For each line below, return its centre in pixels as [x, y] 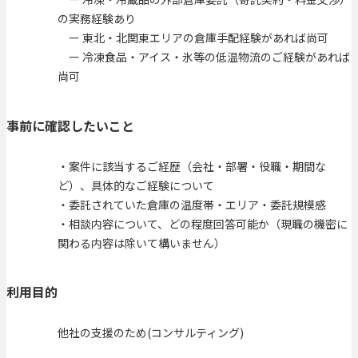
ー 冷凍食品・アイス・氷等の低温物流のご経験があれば [204, 57]
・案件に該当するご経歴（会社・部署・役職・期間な [192, 166]
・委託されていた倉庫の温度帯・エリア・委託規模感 [192, 204]
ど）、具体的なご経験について [136, 185]
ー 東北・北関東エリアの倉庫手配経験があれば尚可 [193, 38]
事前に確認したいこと [70, 125]
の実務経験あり [97, 19]
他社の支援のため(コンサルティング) [151, 333]
